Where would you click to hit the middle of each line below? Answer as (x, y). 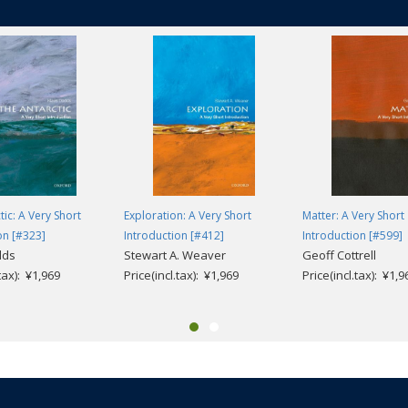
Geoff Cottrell (339, 255)
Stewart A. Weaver (175, 255)
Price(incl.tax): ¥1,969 (181, 275)
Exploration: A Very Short (188, 216)
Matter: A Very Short (353, 216)
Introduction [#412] (174, 236)
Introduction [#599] (352, 236)
